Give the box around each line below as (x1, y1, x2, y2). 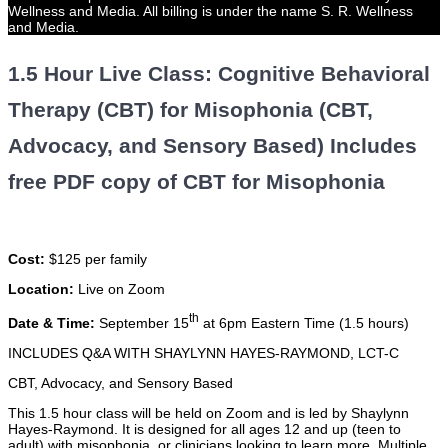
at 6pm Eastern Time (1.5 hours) (199, 314, 409, 331)
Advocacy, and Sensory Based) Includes (8, 134, 417, 158)
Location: (8, 281, 74, 298)
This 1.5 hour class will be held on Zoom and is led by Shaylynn (8, 404, 409, 421)
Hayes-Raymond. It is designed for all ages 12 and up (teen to (8, 420, 401, 437)
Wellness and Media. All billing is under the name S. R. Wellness (8, 3, 413, 20)
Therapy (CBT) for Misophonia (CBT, (8, 98, 373, 122)
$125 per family (45, 251, 147, 268)
